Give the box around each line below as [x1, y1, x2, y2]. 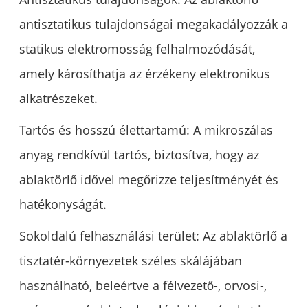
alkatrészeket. [19, 90, 98, 107]
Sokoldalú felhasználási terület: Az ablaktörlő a [19, 228, 288, 245]
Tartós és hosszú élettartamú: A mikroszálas [19, 122, 274, 139]
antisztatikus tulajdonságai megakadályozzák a [19, 16, 289, 33]
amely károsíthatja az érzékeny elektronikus [19, 65, 271, 82]
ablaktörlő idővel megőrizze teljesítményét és [19, 171, 279, 188]
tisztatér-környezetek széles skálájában [19, 252, 243, 269]
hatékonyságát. [19, 196, 107, 213]
